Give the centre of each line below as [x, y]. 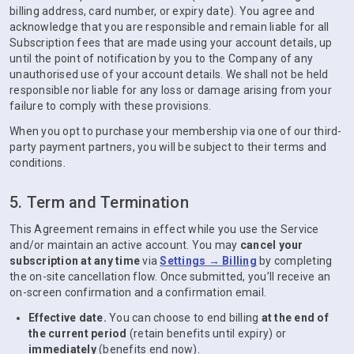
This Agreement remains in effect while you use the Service [164, 229]
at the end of [295, 318]
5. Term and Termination [99, 202]
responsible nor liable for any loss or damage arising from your [171, 90]
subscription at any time [75, 261]
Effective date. [68, 318]
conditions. [38, 163]
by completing [294, 261]
